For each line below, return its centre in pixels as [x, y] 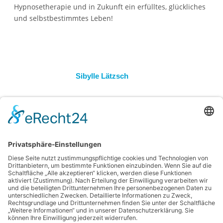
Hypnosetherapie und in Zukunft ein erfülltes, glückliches [110, 6]
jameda [116, 117]
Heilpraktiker [91, 111]
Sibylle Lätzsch [102, 76]
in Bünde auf [91, 117]
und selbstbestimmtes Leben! [63, 18]
